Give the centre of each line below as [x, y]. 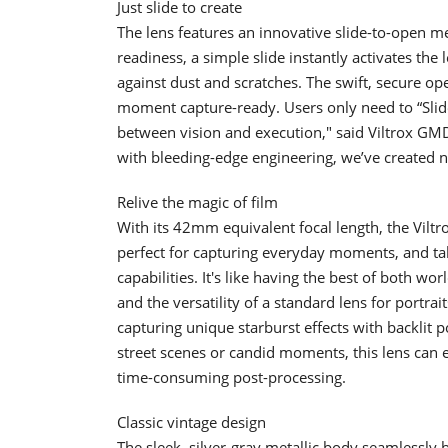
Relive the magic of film [197, 201]
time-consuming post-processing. [231, 376]
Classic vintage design [191, 421]
